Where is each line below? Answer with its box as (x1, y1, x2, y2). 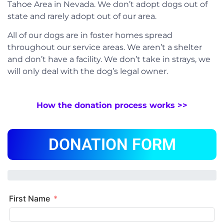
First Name (9, 193, 50, 204)
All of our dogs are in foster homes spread (7, 30, 172, 40)
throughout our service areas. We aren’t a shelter (7, 42, 202, 52)
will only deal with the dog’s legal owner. (7, 66, 168, 76)
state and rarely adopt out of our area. (7, 11, 156, 21)
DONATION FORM (48, 134, 176, 154)
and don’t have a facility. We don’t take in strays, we (7, 54, 210, 64)
